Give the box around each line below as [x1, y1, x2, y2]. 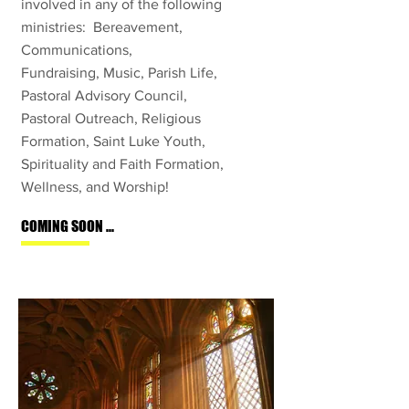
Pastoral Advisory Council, [21, 88, 187, 103]
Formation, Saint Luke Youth [21, 133, 202, 149]
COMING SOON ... [21, 217, 114, 235]
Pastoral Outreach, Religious [21, 110, 201, 126]
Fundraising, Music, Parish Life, [21, 65, 217, 80]
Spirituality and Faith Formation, [21, 156, 224, 172]
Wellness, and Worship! [21, 179, 173, 194]
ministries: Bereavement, [21, 19, 183, 35]
